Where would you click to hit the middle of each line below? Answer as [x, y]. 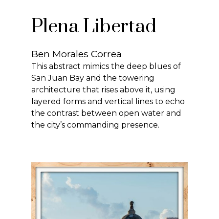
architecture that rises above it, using [104, 89]
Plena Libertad [94, 26]
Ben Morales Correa [77, 54]
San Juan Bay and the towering [93, 78]
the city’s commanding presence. [96, 125]
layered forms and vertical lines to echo [108, 101]
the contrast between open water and [107, 113]
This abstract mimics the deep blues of [106, 66]
